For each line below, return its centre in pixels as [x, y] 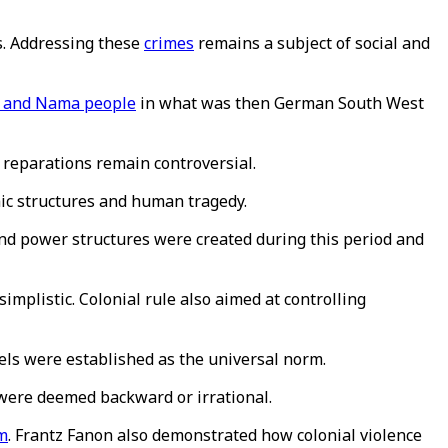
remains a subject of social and [312, 43]
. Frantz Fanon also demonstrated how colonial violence [215, 435]
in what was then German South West [280, 103]
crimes [169, 43]
